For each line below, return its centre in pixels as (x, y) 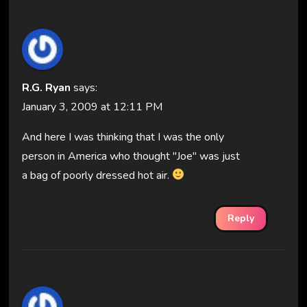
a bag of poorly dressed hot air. (97, 175)
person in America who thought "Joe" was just (131, 156)
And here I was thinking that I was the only (123, 137)
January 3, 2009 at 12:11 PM (92, 107)
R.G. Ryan (46, 87)
